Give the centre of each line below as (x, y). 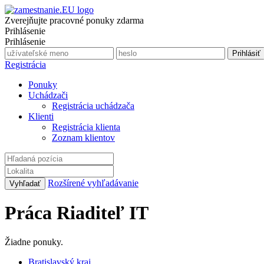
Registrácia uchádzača (93, 106)
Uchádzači (48, 95)
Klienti (41, 116)
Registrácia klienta (86, 127)
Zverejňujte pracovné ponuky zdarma (74, 20)
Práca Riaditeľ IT (77, 213)
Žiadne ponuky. (34, 242)
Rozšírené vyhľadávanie (93, 183)
